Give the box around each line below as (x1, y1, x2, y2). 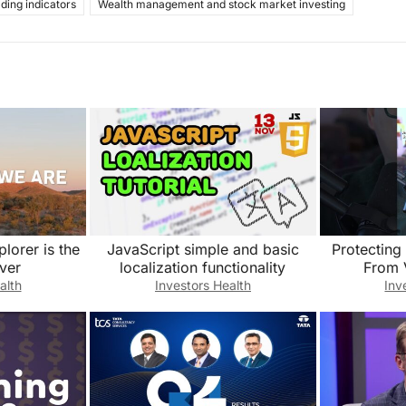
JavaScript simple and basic (106, 239, 299, 258)
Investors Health (154, 276, 251, 293)
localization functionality (120, 257, 286, 276)
